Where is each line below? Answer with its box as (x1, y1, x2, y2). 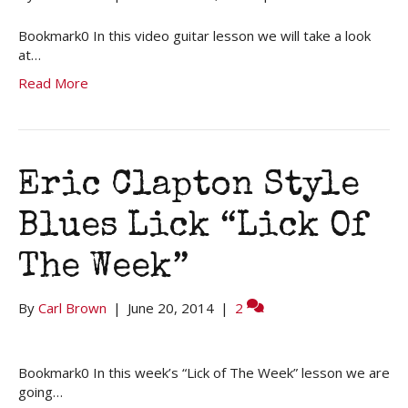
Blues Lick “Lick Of (18, 209, 367, 245)
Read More (18, 73, 88, 92)
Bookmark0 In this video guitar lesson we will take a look (18, 25, 371, 45)
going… (18, 382, 63, 401)
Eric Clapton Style (18, 168, 360, 204)
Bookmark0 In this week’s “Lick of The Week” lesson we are (18, 362, 390, 382)
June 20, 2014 (127, 298, 214, 317)
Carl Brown (38, 298, 107, 317)
